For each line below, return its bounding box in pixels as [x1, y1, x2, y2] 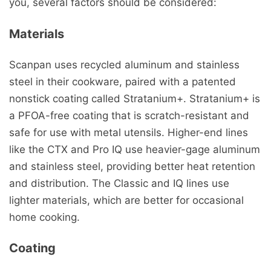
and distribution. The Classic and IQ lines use [9, 177, 229, 189]
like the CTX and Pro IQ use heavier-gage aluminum [9, 143, 260, 155]
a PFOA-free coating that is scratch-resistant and [9, 109, 249, 122]
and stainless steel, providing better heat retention [9, 160, 255, 172]
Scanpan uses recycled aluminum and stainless [9, 58, 240, 71]
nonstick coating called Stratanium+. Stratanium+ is [9, 92, 260, 105]
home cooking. [9, 211, 80, 223]
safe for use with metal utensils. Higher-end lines [9, 126, 248, 139]
